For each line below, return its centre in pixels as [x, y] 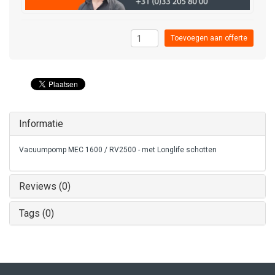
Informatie [41, 124]
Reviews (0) [45, 187]
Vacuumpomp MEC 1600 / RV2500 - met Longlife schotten [118, 150]
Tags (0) [37, 214]
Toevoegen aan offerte [209, 38]
